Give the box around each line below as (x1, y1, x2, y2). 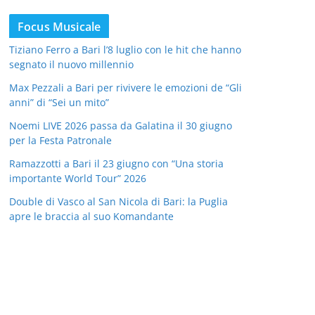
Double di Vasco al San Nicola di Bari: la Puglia (9, 194, 228, 208)
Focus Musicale (18, 18, 101, 34)
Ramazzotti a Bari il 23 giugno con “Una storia (9, 156, 224, 170)
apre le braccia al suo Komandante (9, 209, 174, 223)
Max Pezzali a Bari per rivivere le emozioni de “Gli (9, 80, 242, 94)
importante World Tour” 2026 (9, 171, 146, 185)
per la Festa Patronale (9, 133, 112, 147)
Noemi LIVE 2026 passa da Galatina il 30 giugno (9, 118, 232, 132)
